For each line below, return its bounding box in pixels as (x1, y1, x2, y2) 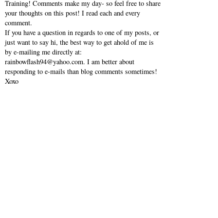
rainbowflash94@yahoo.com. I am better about (5, 57, 134, 67)
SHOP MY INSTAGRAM (67, 196, 151, 203)
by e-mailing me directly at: (5, 47, 82, 57)
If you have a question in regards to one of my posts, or (5, 28, 159, 37)
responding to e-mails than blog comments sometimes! (5, 67, 157, 76)
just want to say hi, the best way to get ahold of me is (5, 37, 154, 47)
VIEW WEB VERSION (69, 140, 149, 148)
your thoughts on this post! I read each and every (5, 8, 140, 18)
